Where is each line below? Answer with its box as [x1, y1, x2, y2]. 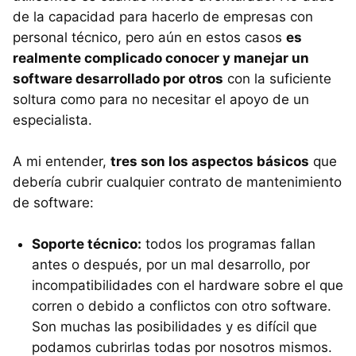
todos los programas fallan [141, 235, 315, 252]
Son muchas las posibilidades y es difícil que [32, 318, 317, 335]
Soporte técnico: [32, 235, 141, 252]
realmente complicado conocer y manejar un [13, 49, 309, 66]
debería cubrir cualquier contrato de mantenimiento [13, 173, 342, 190]
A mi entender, [13, 153, 110, 169]
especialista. [13, 111, 92, 128]
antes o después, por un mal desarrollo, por [32, 256, 310, 273]
